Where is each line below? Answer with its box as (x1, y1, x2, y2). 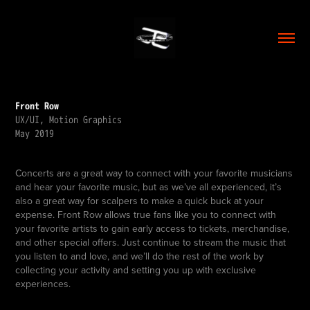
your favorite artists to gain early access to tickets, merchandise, (15, 221, 290, 235)
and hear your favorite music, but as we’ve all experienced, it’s (15, 180, 282, 194)
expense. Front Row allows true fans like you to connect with (15, 208, 277, 221)
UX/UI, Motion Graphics (15, 115, 122, 125)
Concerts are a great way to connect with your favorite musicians (15, 166, 293, 180)
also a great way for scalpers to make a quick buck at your (15, 194, 264, 208)
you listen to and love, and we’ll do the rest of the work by (15, 249, 264, 263)
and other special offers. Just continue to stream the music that (15, 235, 286, 249)
